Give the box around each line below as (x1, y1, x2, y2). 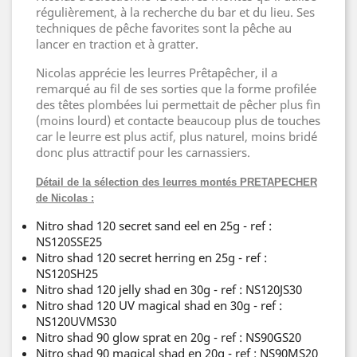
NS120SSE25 (36, 233, 102, 249)
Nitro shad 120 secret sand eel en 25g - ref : (36, 218, 272, 233)
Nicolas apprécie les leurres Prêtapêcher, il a (36, 65, 277, 80)
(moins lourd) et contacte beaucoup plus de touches (36, 112, 320, 128)
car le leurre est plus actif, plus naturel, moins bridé (36, 128, 317, 144)
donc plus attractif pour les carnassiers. (36, 144, 250, 160)
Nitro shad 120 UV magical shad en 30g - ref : (36, 297, 282, 313)
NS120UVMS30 (36, 313, 116, 329)
